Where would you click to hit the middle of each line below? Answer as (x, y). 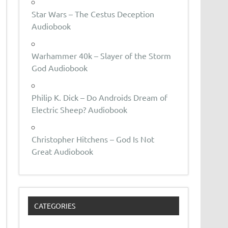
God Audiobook (60, 67)
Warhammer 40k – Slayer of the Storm (102, 55)
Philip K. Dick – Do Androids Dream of (100, 97)
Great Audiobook (63, 151)
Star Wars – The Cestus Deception (93, 13)
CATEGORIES (54, 206)
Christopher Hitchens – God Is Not (93, 139)
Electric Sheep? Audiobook (80, 109)
